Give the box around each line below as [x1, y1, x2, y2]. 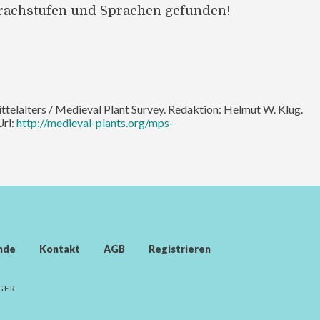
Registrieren [149, 242, 211, 255]
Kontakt [39, 242, 80, 255]
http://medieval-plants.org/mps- [16, 115, 174, 129]
